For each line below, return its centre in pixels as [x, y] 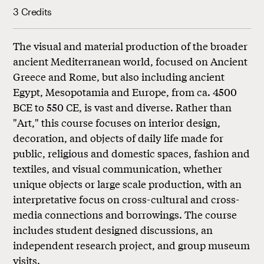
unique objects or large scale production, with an [128, 184]
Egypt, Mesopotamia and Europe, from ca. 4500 [125, 92]
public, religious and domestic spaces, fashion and [132, 153]
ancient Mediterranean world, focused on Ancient [131, 61]
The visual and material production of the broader [131, 46]
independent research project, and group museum [132, 245]
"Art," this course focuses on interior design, [117, 123]
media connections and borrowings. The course [125, 214]
